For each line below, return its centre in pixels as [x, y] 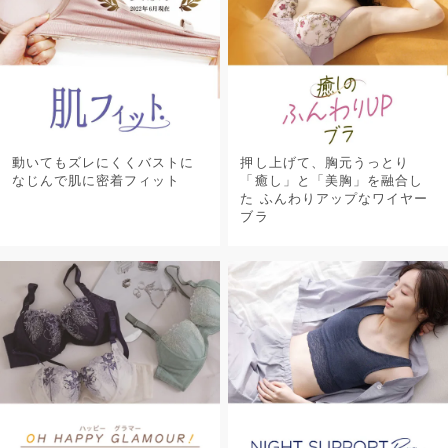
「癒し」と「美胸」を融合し [331, 180]
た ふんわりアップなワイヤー [334, 198]
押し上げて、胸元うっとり [324, 162]
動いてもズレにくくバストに [103, 162]
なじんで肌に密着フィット [96, 180]
